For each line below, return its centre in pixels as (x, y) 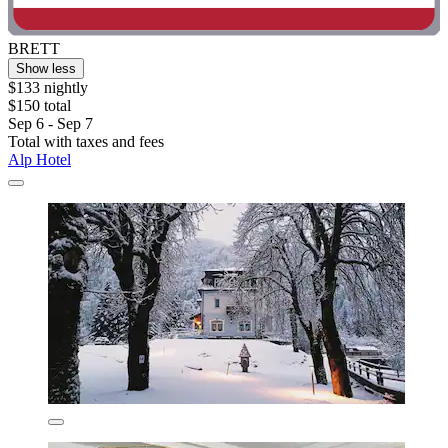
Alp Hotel (39, 159)
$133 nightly (48, 87)
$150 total (39, 105)
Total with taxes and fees (86, 141)
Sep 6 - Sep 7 (50, 123)
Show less (46, 68)
